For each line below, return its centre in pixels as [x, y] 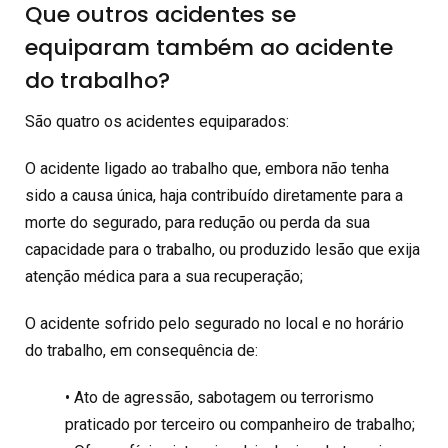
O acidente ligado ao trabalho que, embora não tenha [207, 168]
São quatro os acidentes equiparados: [157, 121]
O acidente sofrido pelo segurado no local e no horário [214, 323]
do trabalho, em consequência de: [141, 350]
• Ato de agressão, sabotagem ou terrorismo [219, 397]
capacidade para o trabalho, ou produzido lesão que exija [222, 249]
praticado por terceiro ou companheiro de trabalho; [240, 424]
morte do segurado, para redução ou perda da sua [197, 222]
